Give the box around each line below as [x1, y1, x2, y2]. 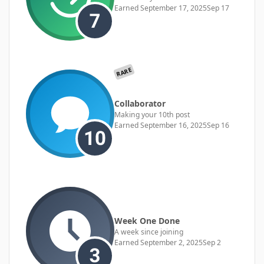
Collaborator [114, 97, 166, 109]
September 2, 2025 [140, 237, 203, 247]
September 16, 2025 [140, 120, 207, 130]
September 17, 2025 [140, 2, 207, 13]
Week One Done [114, 214, 180, 226]
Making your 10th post [114, 109, 190, 120]
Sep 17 [207, 2, 229, 13]
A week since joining [114, 226, 183, 237]
